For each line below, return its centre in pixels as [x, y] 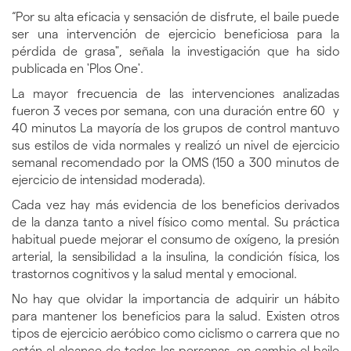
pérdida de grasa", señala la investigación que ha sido [175, 52]
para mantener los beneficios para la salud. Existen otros [175, 317]
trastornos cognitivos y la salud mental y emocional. [154, 274]
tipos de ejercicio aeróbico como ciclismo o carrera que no [175, 334]
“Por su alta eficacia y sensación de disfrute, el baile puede [175, 17]
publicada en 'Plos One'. [78, 69]
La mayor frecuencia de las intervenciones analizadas [175, 94]
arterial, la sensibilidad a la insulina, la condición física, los [175, 257]
